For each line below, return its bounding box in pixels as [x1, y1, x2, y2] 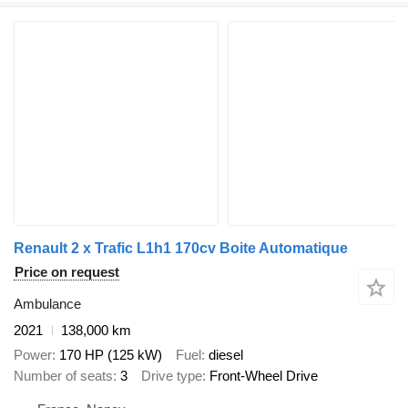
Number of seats [14, 367, 113, 383]
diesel [209, 346, 243, 362]
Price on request [15, 264, 119, 280]
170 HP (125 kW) [59, 346, 162, 362]
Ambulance [14, 296, 81, 312]
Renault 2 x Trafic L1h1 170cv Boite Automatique [14, 240, 348, 257]
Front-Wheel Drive [209, 367, 318, 383]
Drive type [141, 367, 202, 383]
